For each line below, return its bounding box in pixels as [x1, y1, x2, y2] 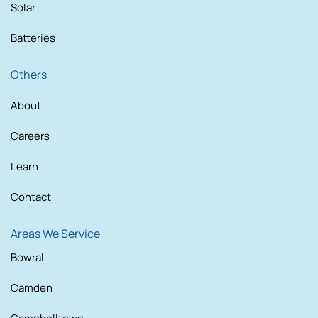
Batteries [11, 31, 55, 46]
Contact [11, 190, 51, 205]
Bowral [11, 250, 44, 265]
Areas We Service [11, 226, 100, 242]
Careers [11, 128, 50, 144]
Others [11, 67, 47, 83]
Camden [11, 280, 53, 296]
